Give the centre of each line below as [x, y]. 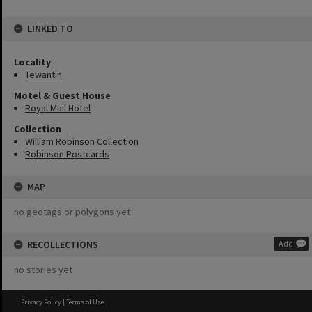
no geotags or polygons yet [72, 212]
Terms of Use [85, 302]
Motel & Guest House [62, 95]
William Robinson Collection [82, 141]
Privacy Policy [41, 302]
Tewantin [44, 75]
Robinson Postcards [67, 154]
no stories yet [43, 270]
